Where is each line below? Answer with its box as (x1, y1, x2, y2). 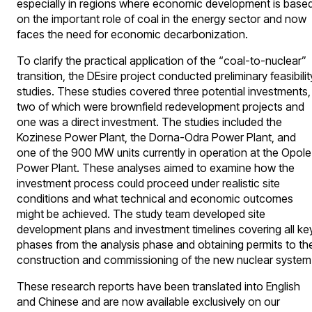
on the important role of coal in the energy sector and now (17, 11, 306, 26)
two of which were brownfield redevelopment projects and (17, 99, 304, 114)
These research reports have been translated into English (17, 279, 300, 293)
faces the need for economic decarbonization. (17, 26, 248, 41)
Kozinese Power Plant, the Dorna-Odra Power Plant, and (17, 130, 296, 144)
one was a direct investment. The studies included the (17, 114, 282, 129)
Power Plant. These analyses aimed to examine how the (17, 160, 295, 175)
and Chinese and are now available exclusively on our (17, 294, 280, 309)
